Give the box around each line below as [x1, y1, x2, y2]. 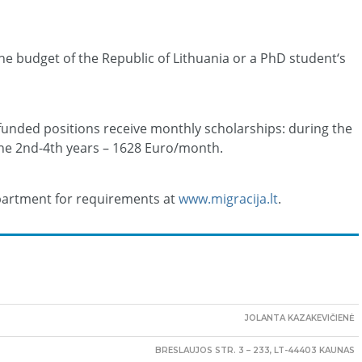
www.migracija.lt [179, 190, 278, 208]
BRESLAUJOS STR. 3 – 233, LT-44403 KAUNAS [155, 345, 355, 356]
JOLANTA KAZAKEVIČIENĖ [245, 313, 355, 324]
